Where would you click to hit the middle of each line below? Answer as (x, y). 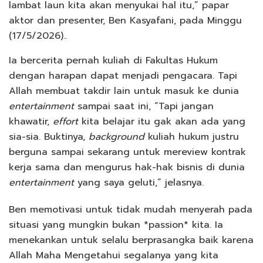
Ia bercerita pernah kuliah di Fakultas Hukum (113, 60)
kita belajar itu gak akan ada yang (162, 121)
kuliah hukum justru (192, 136)
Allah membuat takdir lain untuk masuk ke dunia (124, 91)
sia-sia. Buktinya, (49, 136)
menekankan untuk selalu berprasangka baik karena (131, 240)
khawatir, (31, 121)
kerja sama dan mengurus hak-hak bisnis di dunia (127, 167)
